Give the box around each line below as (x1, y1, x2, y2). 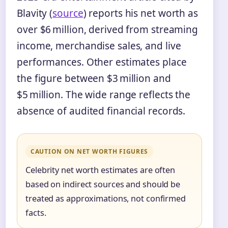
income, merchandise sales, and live (17, 39, 181, 52)
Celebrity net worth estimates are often (25, 164, 176, 176)
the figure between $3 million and (17, 71, 171, 85)
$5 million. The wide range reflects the (17, 88, 191, 101)
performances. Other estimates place (17, 55, 187, 69)
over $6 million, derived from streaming (17, 22, 198, 36)
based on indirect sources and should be (25, 178, 181, 190)
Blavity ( (17, 6, 53, 20)
